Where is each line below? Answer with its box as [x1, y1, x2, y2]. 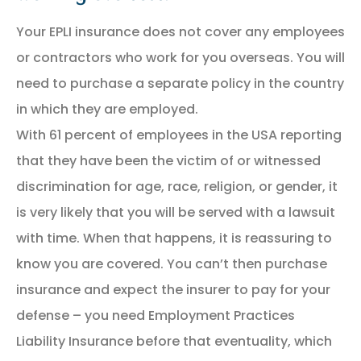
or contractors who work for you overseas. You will [16, 48, 345, 67]
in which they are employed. [16, 99, 198, 118]
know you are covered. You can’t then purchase [16, 254, 327, 273]
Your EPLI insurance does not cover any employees [16, 22, 345, 41]
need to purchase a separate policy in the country [16, 73, 344, 93]
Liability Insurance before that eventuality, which [16, 331, 332, 351]
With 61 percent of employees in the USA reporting [16, 125, 342, 144]
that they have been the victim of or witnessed [16, 151, 321, 170]
